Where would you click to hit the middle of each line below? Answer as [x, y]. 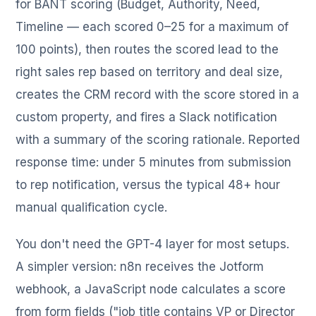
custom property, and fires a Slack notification [147, 117]
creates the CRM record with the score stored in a [158, 94]
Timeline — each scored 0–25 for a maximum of [152, 26]
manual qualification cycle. [92, 207]
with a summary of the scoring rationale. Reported [158, 139]
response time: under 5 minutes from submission [154, 162]
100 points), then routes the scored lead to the [147, 49]
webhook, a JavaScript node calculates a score [151, 289]
